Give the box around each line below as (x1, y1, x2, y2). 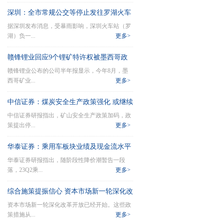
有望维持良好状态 (7, 160, 62, 167)
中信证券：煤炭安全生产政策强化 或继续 (7, 98, 133, 106)
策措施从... (7, 211, 35, 218)
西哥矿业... (7, 77, 35, 84)
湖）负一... (7, 32, 35, 39)
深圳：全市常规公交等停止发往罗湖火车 (7, 9, 131, 16)
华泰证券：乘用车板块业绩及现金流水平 (7, 143, 131, 150)
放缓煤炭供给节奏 (7, 115, 62, 123)
